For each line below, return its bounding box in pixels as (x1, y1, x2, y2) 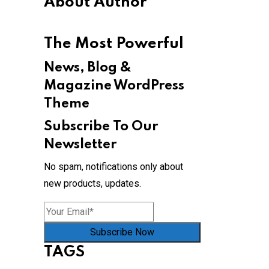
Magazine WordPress (44, 79, 184, 92)
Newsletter (44, 138, 116, 151)
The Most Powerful (44, 37, 184, 52)
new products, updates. (44, 178, 141, 189)
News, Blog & (44, 61, 131, 74)
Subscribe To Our (44, 120, 158, 133)
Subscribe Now (90, 226, 154, 238)
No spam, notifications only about (44, 161, 183, 172)
